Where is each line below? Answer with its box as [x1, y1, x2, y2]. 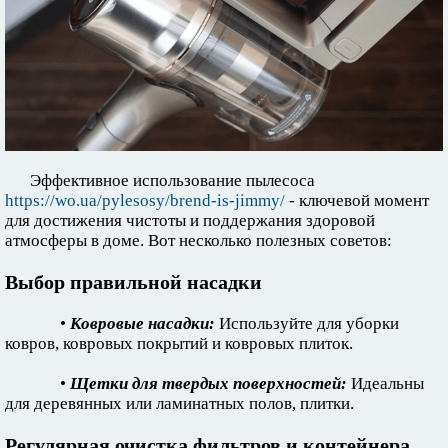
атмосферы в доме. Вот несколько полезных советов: [5, 231, 392, 251]
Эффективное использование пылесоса [30, 171, 315, 191]
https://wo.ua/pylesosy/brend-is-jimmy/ [5, 191, 285, 211]
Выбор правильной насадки [5, 271, 262, 294]
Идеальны [347, 374, 424, 394]
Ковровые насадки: [70, 314, 215, 334]
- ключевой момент [285, 191, 429, 211]
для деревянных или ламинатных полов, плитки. [5, 394, 354, 414]
